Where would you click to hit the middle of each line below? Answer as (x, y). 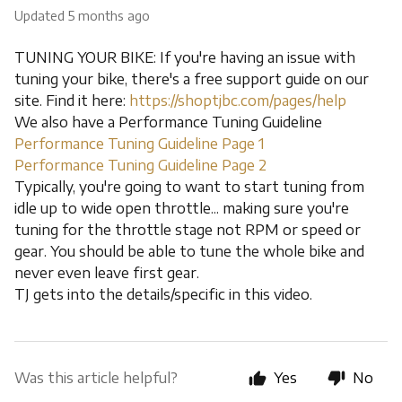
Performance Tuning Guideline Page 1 (140, 144)
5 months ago (109, 16)
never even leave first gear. (107, 273)
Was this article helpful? (96, 378)
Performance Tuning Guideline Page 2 (140, 165)
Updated (44, 16)
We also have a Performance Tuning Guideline (168, 122)
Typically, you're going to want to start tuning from (189, 187)
